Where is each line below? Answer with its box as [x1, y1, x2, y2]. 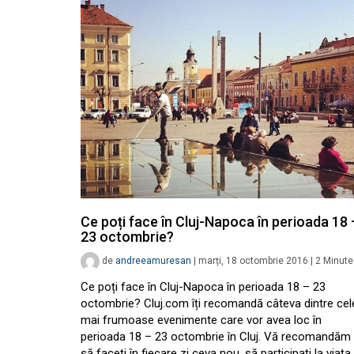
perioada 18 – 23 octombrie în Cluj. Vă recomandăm [81, 330, 351, 345]
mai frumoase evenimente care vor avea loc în [81, 313, 322, 328]
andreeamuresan [115, 255, 191, 267]
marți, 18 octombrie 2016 [198, 255, 308, 267]
